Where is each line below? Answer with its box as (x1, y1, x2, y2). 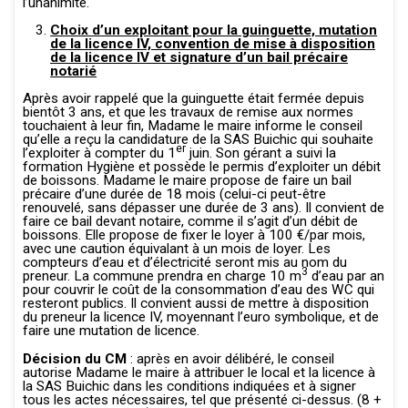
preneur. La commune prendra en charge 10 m (22, 268, 301, 285)
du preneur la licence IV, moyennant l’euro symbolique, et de (22, 309, 379, 326)
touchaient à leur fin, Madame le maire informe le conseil (22, 117, 362, 135)
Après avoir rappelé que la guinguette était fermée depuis (22, 90, 364, 107)
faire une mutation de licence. (22, 322, 199, 340)
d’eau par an (307, 268, 384, 285)
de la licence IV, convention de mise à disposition (50, 36, 376, 53)
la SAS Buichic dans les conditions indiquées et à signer (22, 377, 356, 394)
